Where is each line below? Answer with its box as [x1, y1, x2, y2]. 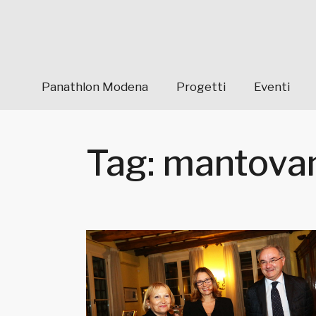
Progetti [176, 80, 226, 95]
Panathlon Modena [42, 80, 148, 95]
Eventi [254, 80, 290, 95]
